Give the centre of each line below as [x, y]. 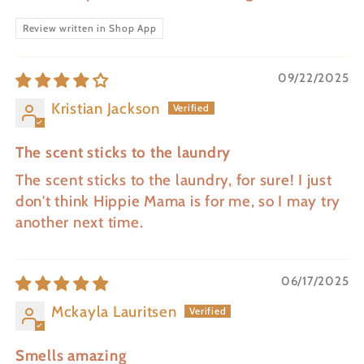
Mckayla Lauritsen [114, 312]
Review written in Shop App [89, 28]
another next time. [79, 223]
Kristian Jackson [105, 109]
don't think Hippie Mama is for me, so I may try [178, 201]
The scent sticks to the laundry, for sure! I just [173, 180]
